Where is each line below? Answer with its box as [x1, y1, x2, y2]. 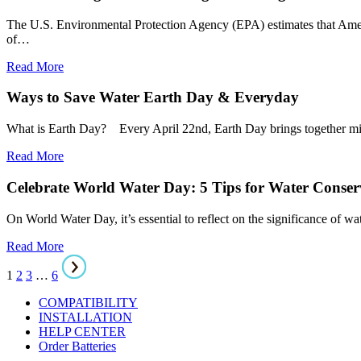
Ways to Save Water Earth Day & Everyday [6, 89, 299, 106]
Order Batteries [39, 338, 116, 353]
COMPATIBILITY [39, 295, 138, 309]
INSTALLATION [39, 309, 132, 324]
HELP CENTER [39, 324, 126, 338]
